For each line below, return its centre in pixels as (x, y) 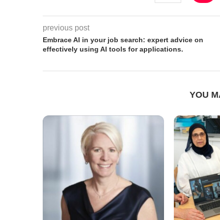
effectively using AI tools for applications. (113, 49)
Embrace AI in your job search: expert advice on (123, 40)
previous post (66, 27)
